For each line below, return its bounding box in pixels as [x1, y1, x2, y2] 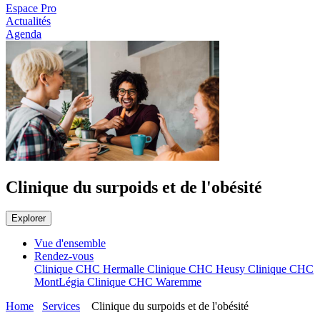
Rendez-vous [34, 250, 94, 263]
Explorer [11, 213, 46, 224]
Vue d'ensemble [34, 237, 106, 250]
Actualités [6, 14, 51, 27]
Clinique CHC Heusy [147, 263, 248, 276]
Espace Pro [6, 1, 56, 14]
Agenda [6, 27, 41, 40]
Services [42, 300, 80, 313]
